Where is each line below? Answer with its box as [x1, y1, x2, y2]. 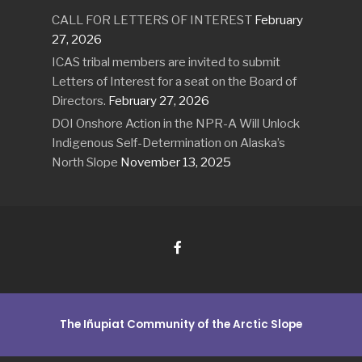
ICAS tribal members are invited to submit [52, 54, 280, 70]
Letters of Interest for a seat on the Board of [52, 74, 297, 90]
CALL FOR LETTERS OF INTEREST [52, 12, 252, 28]
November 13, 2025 [120, 154, 231, 170]
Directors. [52, 93, 106, 109]
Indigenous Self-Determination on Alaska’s [52, 135, 285, 151]
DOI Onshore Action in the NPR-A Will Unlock [52, 116, 300, 132]
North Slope [52, 154, 118, 170]
